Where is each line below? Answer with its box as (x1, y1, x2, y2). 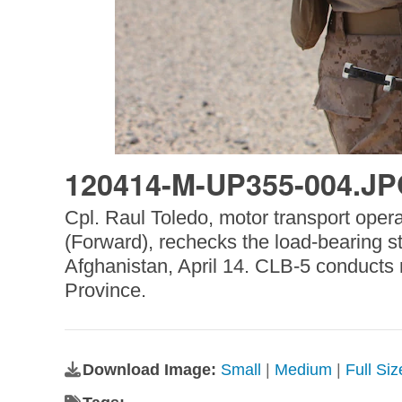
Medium (274, 361, 332, 379)
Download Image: (82, 361, 221, 379)
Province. (64, 279, 146, 301)
